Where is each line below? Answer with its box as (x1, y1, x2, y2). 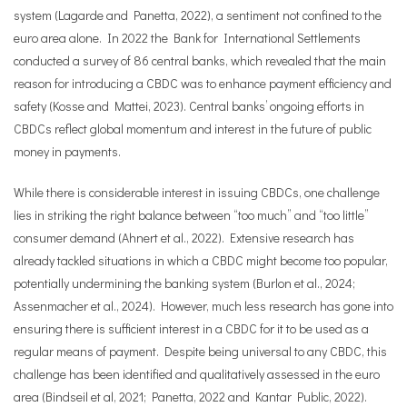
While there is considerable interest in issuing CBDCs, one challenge (14, 184, 380, 201)
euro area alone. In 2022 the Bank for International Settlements (14, 29, 361, 46)
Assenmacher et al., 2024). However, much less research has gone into (14, 297, 393, 314)
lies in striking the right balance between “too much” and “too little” (14, 206, 369, 223)
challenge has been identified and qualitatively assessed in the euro (14, 365, 380, 382)
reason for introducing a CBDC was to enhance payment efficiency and (14, 74, 392, 92)
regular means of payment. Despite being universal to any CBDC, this (14, 342, 387, 360)
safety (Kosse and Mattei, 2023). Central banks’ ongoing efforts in (14, 97, 364, 114)
